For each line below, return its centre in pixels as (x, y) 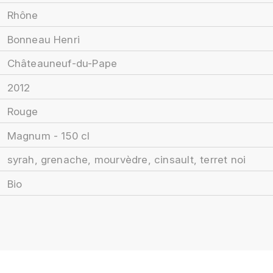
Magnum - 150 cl (48, 136)
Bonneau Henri (44, 39)
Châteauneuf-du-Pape (62, 63)
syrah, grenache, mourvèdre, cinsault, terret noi (126, 160)
